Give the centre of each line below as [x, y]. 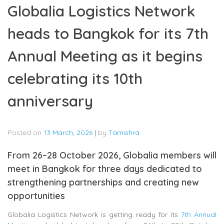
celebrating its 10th [75, 78]
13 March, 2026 [68, 132]
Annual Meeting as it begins [105, 56]
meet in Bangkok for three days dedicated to [105, 168]
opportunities [36, 195]
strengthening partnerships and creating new [103, 182]
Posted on [25, 132]
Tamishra [124, 132]
